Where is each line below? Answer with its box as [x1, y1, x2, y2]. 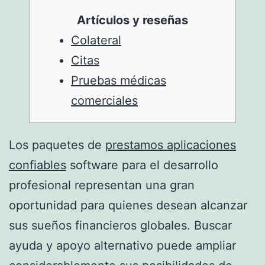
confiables [9, 157, 66, 172]
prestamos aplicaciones [105, 137, 236, 152]
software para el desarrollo [66, 157, 218, 172]
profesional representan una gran [9, 177, 195, 192]
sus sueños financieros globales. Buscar [9, 218, 232, 232]
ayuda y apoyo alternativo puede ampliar [9, 238, 236, 253]
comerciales [71, 93, 138, 108]
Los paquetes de [9, 137, 105, 152]
